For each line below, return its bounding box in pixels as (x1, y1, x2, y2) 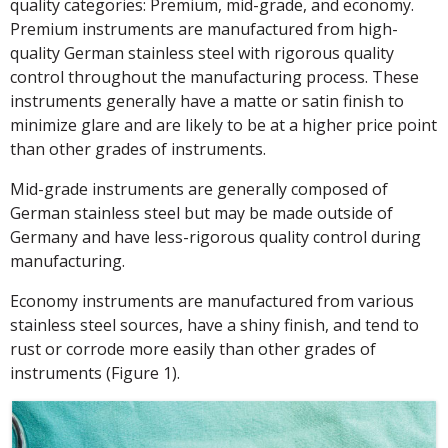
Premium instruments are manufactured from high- (10, 17, 398, 40)
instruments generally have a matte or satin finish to (10, 89, 404, 112)
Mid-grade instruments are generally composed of (10, 177, 388, 200)
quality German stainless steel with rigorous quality (10, 41, 394, 64)
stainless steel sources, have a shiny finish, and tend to (10, 313, 419, 336)
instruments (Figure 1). (10, 361, 180, 384)
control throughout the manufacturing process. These (10, 65, 419, 88)
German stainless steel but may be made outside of (10, 201, 393, 224)
